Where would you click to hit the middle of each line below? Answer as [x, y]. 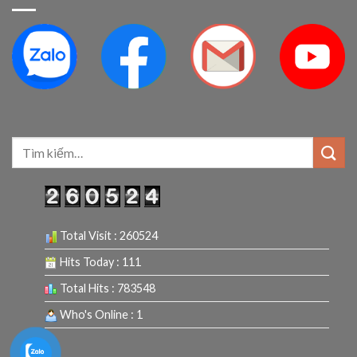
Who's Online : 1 [100, 314]
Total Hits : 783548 [106, 288]
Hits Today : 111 [99, 261]
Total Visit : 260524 [107, 235]
